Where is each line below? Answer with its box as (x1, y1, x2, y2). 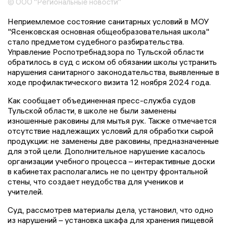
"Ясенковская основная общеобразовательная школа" (8, 26, 209, 36)
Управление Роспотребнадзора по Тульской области (8, 46, 204, 57)
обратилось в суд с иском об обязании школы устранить (8, 56, 217, 67)
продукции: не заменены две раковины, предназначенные (8, 135, 219, 146)
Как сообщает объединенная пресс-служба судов (8, 95, 196, 105)
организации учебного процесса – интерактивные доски (8, 156, 215, 166)
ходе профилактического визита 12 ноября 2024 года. (8, 77, 211, 87)
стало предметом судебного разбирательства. (8, 36, 184, 47)
